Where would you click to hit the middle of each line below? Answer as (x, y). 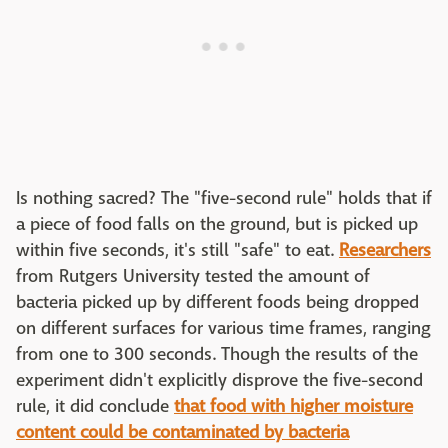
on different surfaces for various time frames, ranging (223, 328)
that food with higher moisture (293, 406)
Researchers (385, 250)
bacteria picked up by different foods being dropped (217, 302)
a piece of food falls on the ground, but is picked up (217, 224)
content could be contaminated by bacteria (182, 432)
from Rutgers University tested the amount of (193, 276)
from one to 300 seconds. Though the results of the (217, 354)
